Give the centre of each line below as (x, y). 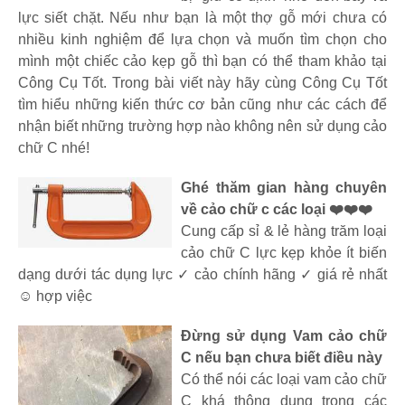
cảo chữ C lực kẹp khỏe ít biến (284, 252)
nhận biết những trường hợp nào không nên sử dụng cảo (202, 126)
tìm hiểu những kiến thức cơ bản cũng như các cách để (202, 104)
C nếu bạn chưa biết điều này (282, 357)
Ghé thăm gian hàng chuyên (284, 187)
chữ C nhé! (54, 147)
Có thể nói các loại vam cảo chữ (284, 379)
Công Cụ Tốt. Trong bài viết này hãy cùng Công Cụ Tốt (202, 82)
